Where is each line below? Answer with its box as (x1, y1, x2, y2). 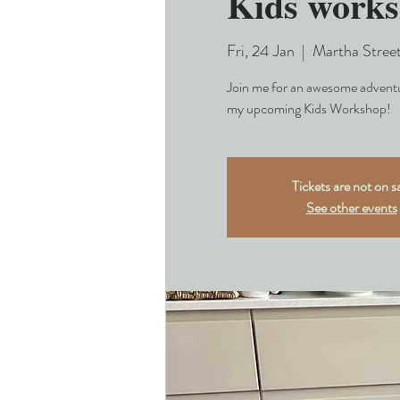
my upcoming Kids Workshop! (226, 98, 391, 120)
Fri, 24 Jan (226, 39, 295, 63)
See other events (305, 197, 397, 219)
